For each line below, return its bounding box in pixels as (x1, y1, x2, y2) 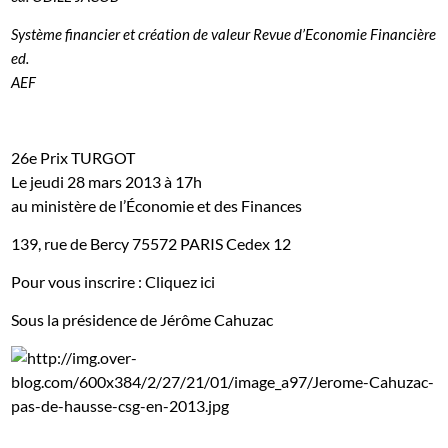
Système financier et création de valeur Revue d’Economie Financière (11, 24, 437, 43)
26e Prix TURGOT (11, 147, 136, 167)
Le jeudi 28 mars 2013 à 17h (11, 171, 203, 191)
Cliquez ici (145, 271, 219, 291)
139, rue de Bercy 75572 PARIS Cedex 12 (11, 233, 292, 253)
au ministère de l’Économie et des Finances (11, 195, 303, 215)
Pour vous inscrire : (11, 271, 146, 291)
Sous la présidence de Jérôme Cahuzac (11, 309, 274, 329)
